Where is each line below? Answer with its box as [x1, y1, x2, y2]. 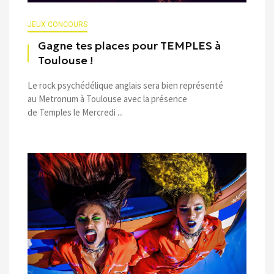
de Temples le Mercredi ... [28, 106, 123, 118]
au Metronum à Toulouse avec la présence [28, 92, 187, 105]
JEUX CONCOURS [28, 20, 87, 29]
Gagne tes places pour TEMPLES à [38, 39, 221, 53]
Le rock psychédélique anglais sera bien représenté [28, 79, 223, 91]
